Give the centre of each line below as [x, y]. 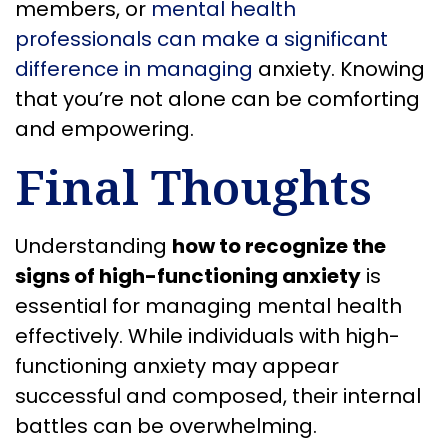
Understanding [93, 246]
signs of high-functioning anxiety [188, 276]
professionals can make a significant [201, 38]
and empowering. [104, 128]
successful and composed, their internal [218, 396]
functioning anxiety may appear [177, 366]
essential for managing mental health [208, 306]
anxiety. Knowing [339, 68]
